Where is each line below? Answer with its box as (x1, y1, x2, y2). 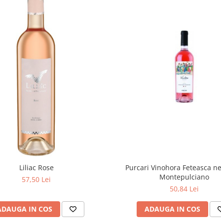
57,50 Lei (22, 174, 51, 184)
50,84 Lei (170, 184, 199, 193)
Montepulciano (159, 172, 210, 182)
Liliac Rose (19, 162, 54, 172)
